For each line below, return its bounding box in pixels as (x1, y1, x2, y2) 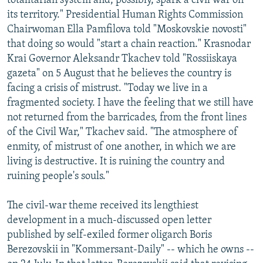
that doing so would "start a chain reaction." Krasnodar (7, 38, 251, 50)
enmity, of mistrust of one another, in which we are (7, 141, 236, 153)
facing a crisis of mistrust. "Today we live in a (7, 82, 208, 94)
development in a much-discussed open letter (7, 214, 211, 226)
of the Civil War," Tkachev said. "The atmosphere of (7, 126, 238, 138)
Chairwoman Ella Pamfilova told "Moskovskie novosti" (7, 23, 247, 35)
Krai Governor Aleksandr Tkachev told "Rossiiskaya (7, 53, 237, 65)
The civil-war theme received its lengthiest (7, 200, 198, 211)
